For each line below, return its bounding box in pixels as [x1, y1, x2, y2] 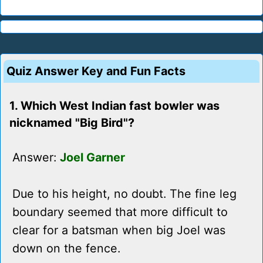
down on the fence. [12, 241, 120, 256]
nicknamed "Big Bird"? [9, 116, 134, 130]
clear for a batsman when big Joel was [12, 223, 225, 238]
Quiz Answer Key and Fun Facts [6, 64, 186, 79]
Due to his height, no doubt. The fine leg [12, 187, 237, 201]
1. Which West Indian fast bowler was [9, 99, 220, 113]
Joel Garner [60, 150, 125, 165]
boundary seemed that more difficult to [12, 205, 228, 220]
